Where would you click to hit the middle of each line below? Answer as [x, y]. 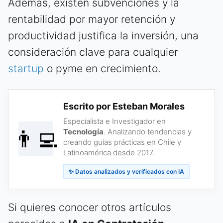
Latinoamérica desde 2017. [109, 152]
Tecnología [83, 131]
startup [26, 68]
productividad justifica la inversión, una [103, 35]
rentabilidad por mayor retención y [92, 19]
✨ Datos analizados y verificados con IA [126, 171]
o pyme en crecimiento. [102, 68]
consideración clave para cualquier [93, 52]
